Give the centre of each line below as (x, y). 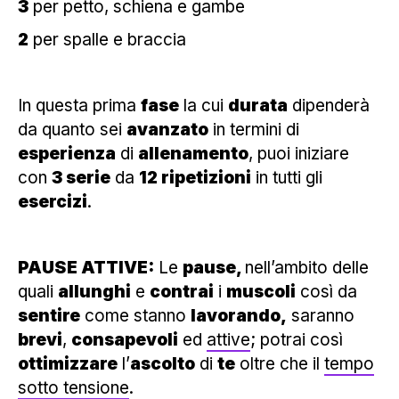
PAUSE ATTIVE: (86, 267)
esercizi (53, 201)
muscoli (261, 291)
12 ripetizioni (195, 177)
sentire (49, 315)
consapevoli (125, 339)
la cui (204, 105)
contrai (182, 291)
